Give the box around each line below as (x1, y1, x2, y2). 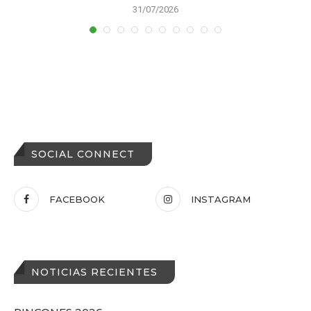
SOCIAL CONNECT (31, 147, 135, 160)
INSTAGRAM (191, 193, 251, 205)
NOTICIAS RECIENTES (31, 265, 158, 278)
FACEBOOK (49, 193, 105, 205)
